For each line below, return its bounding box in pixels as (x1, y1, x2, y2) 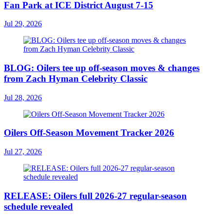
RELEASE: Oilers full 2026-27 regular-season (4, 190, 187, 201)
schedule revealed (4, 201, 73, 212)
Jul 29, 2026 (4, 19, 42, 28)
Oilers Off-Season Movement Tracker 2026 (4, 127, 174, 138)
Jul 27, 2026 (4, 147, 42, 156)
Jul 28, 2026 (4, 93, 42, 102)
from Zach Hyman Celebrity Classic (4, 73, 147, 84)
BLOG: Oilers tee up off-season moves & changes (4, 62, 200, 73)
